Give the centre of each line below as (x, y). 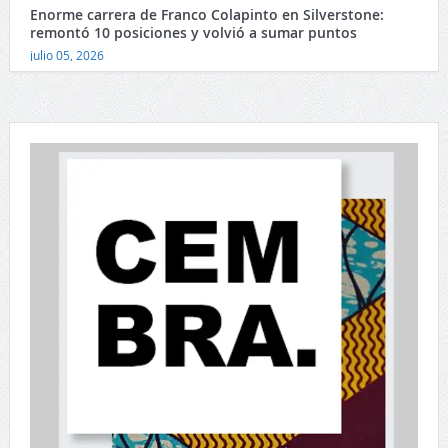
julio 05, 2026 (66, 55)
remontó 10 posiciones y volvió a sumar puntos (193, 33)
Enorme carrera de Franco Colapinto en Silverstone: (206, 15)
